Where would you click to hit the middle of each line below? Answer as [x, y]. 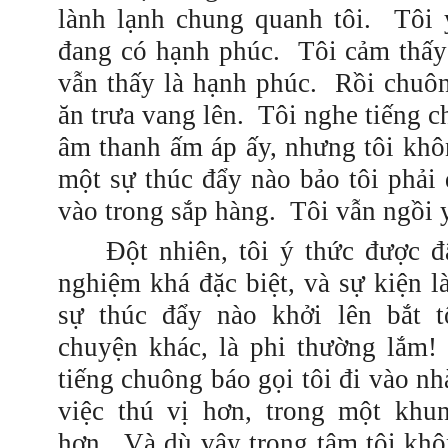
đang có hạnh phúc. [169, 51]
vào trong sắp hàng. [167, 211]
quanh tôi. [319, 19]
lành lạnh [117, 19]
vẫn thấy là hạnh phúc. [187, 83]
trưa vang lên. [171, 115]
